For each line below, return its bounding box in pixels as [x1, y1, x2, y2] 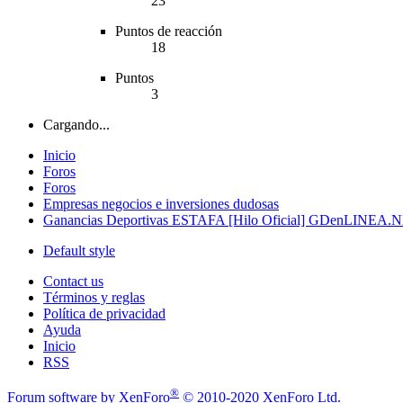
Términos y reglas [43, 290, 145, 306]
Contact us [43, 273, 103, 290]
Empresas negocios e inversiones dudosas [43, 196, 279, 212]
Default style [43, 243, 115, 259]
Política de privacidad [43, 306, 166, 322]
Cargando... [43, 117, 110, 133]
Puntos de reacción [115, 23, 222, 40]
